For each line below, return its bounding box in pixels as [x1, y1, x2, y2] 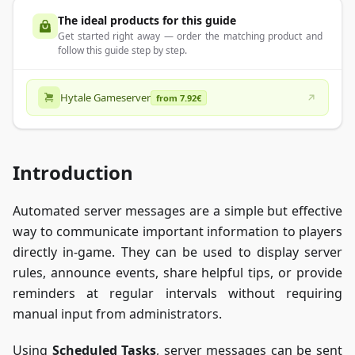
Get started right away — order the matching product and [58, 29, 323, 44]
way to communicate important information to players [13, 223, 342, 241]
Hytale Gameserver [60, 90, 151, 105]
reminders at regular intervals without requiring [13, 284, 342, 303]
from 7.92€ [156, 92, 201, 105]
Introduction [13, 159, 133, 186]
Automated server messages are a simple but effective [13, 202, 342, 220]
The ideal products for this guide [58, 13, 236, 29]
